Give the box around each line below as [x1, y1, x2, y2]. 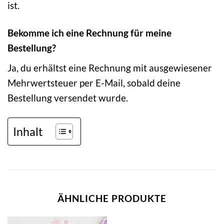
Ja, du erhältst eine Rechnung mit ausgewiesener [7, 61, 212, 73]
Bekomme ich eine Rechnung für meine [7, 26, 171, 38]
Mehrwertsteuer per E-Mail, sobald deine [7, 76, 180, 88]
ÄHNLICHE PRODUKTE [57, 192, 166, 204]
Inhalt [13, 124, 43, 139]
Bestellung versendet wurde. [7, 91, 128, 103]
